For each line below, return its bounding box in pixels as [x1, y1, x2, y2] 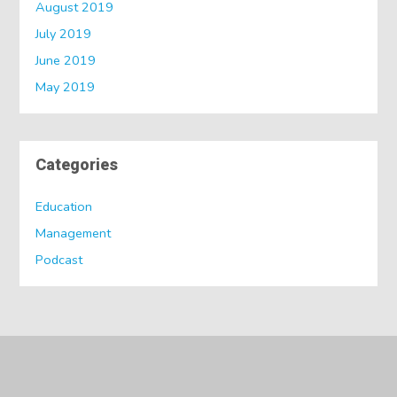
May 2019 [35, 77, 96, 96]
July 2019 [35, 24, 92, 43]
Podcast [35, 251, 83, 269]
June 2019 [35, 51, 97, 69]
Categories [35, 153, 119, 178]
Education [35, 198, 93, 216]
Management [35, 224, 112, 243]
